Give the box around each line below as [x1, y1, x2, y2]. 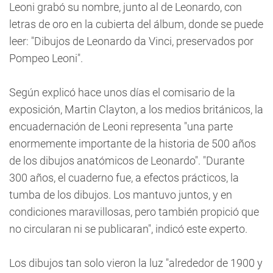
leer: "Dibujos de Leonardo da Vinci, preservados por [9, 35, 253, 48]
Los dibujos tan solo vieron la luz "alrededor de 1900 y [9, 257, 263, 269]
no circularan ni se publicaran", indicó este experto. [9, 222, 247, 235]
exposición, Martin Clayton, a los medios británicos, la [9, 103, 263, 116]
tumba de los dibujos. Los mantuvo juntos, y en [9, 188, 232, 201]
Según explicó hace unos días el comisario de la [9, 86, 235, 99]
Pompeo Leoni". [9, 52, 83, 65]
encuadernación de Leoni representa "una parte [9, 120, 233, 133]
